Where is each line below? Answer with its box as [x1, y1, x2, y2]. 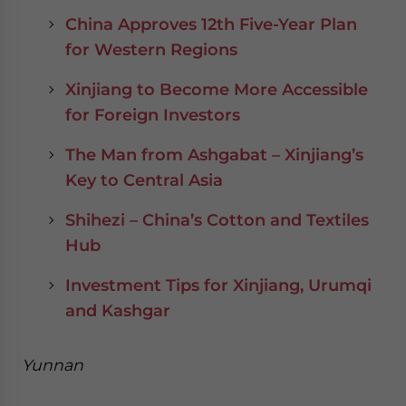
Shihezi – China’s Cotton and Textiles [65, 210, 369, 229]
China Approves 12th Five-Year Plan [65, 14, 357, 34]
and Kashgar [65, 301, 170, 320]
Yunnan [22, 355, 83, 374]
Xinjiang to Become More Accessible [65, 80, 368, 99]
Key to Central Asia [65, 170, 223, 189]
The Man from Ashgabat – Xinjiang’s [65, 145, 363, 164]
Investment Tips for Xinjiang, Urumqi [65, 275, 372, 295]
